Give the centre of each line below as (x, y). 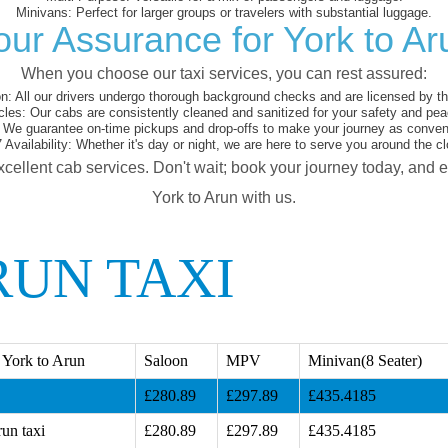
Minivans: (44, 12)
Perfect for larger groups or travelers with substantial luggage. (252, 12)
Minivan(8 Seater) (365, 360)
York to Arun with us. (224, 197)
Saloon (166, 360)
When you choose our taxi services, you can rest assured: (224, 73)
